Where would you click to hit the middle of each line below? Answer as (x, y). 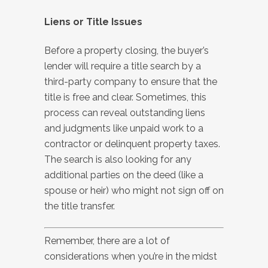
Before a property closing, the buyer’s (127, 51)
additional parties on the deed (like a (124, 175)
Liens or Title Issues (93, 22)
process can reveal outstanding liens (125, 113)
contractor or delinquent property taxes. (132, 144)
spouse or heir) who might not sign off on (134, 191)
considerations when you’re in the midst (131, 257)
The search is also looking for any (118, 160)
